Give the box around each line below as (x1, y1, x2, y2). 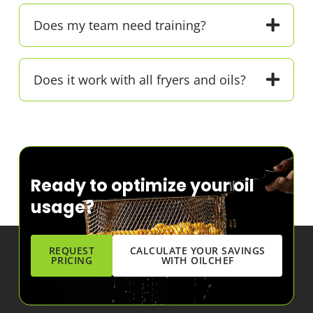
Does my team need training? (33, 16, 206, 34)
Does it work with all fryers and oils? (33, 71, 246, 88)
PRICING (50, 253, 93, 267)
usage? (30, 195, 94, 219)
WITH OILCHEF (161, 253, 234, 267)
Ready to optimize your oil (30, 173, 254, 197)
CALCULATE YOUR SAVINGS (129, 243, 265, 257)
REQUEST (48, 243, 95, 257)
